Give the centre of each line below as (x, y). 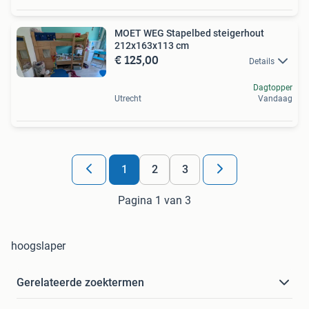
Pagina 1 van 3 (154, 201)
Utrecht (128, 99)
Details (262, 61)
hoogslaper (38, 246)
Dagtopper (273, 88)
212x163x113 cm (152, 45)
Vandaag (275, 99)
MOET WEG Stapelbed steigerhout (189, 33)
